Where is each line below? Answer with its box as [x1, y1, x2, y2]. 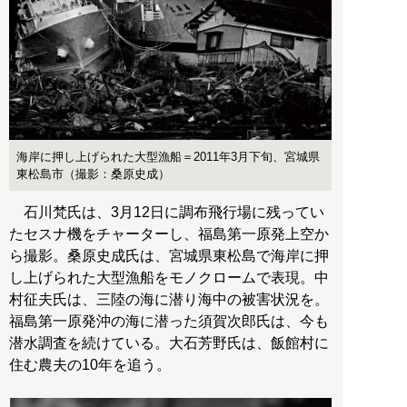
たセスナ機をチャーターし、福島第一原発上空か [9, 225, 329, 242]
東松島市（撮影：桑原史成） [16, 166, 170, 181]
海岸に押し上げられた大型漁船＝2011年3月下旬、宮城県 [16, 149, 320, 164]
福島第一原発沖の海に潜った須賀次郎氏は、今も [9, 313, 329, 329]
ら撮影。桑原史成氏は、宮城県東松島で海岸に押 [9, 247, 329, 263]
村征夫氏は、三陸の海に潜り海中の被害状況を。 [9, 291, 329, 307]
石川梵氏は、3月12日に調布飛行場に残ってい [9, 203, 324, 220]
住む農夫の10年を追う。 [9, 356, 171, 372]
